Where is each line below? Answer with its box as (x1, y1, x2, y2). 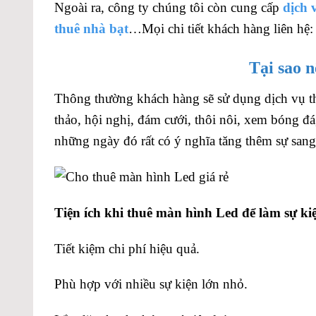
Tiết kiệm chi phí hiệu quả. (54, 241, 200, 256)
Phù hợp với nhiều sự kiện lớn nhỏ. (54, 276, 248, 292)
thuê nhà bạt (54, 21, 128, 37)
